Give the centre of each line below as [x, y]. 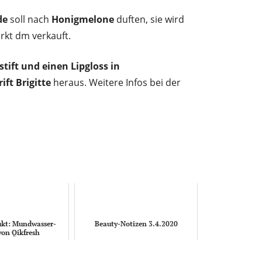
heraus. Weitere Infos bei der [116, 82]
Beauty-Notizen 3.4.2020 [136, 223]
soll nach [30, 19]
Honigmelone [83, 19]
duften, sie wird [149, 19]
